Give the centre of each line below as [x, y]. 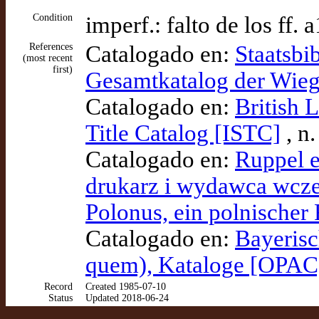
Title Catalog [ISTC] [183, 133]
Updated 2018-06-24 [127, 298]
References [51, 47]
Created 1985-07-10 [126, 287]
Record [58, 287]
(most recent [48, 58]
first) [63, 69]
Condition [53, 17]
